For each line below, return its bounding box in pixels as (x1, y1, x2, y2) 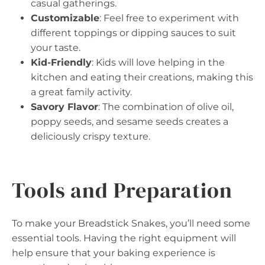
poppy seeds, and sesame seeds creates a (31, 115, 228, 127)
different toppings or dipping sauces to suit (31, 27, 236, 38)
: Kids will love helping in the (92, 56, 225, 68)
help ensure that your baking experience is (12, 247, 215, 258)
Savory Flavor (31, 101, 98, 112)
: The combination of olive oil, (98, 101, 234, 112)
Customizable (31, 12, 99, 24)
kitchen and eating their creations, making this (31, 71, 253, 83)
